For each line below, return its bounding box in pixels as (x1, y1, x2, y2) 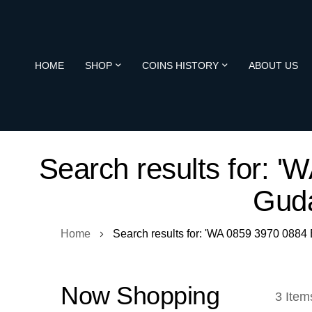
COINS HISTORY (142, 59, 219, 71)
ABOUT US (249, 59, 298, 71)
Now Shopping (61, 281, 219, 310)
